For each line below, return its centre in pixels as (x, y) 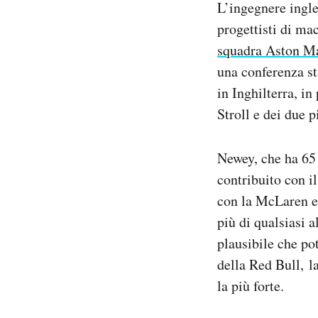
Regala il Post (97, 29)
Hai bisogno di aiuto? (114, 48)
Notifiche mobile (105, 11)
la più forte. (251, 285)
